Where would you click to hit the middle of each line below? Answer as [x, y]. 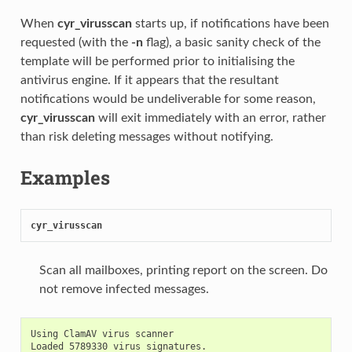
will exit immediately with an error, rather [210, 117]
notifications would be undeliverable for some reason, [168, 99]
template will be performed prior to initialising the [157, 61]
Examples [65, 177]
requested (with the [75, 42]
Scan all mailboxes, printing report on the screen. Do [183, 270]
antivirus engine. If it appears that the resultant [149, 80]
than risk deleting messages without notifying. [147, 136]
